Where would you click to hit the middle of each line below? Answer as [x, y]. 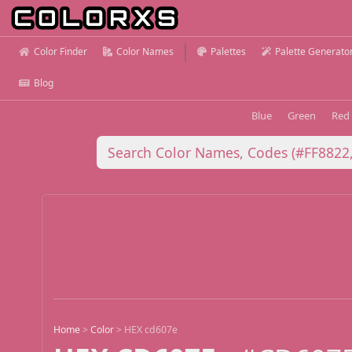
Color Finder [60, 51]
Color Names [145, 51]
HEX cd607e [151, 330]
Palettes [228, 51]
